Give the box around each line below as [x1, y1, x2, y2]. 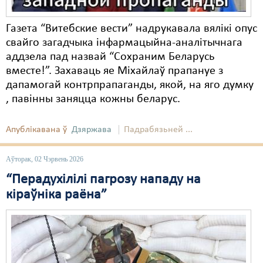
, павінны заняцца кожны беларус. [6, 93, 180, 105]
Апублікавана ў [6, 125, 67, 134]
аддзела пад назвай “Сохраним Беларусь [6, 51, 214, 63]
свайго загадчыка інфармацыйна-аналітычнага [6, 37, 242, 49]
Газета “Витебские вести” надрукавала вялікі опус [6, 23, 257, 35]
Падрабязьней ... [124, 125, 193, 134]
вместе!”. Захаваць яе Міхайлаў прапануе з [6, 65, 223, 77]
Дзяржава [72, 125, 112, 134]
